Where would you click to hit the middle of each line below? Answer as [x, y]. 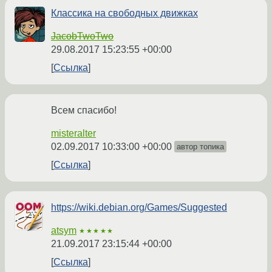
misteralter [73, 134]
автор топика [200, 147]
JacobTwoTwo [82, 36]
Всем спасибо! [84, 110]
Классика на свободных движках [124, 13]
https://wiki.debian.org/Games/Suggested [139, 208]
